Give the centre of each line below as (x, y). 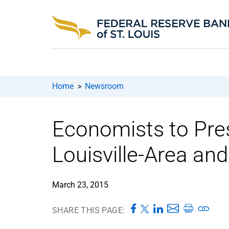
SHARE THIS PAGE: (89, 210)
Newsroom (104, 86)
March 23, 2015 (80, 185)
